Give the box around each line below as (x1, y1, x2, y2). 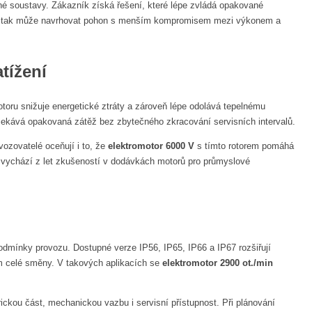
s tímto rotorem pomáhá (194, 141, 294, 152)
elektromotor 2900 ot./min (162, 258, 273, 269)
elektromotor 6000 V (108, 141, 194, 152)
